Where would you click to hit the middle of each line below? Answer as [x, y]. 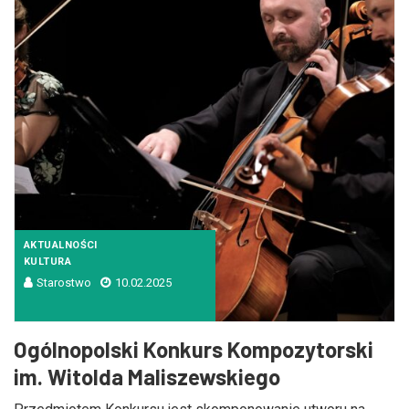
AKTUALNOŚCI [61, 245]
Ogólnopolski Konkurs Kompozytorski [194, 349]
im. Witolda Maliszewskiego [147, 377]
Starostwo [64, 283]
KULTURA [48, 262]
